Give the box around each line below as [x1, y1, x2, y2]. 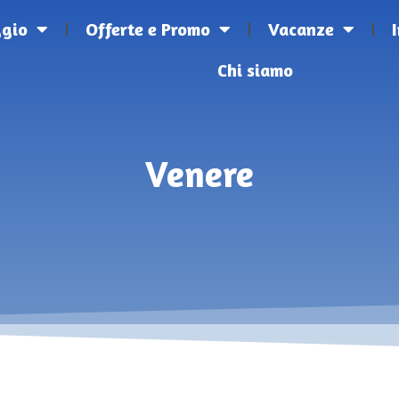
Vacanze [268, 18, 335, 40]
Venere [145, 152, 254, 195]
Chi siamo [217, 59, 294, 81]
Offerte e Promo [85, 18, 211, 40]
